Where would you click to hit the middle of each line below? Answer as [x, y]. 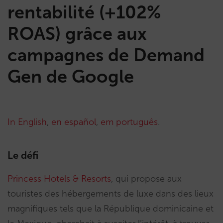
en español [74, 122]
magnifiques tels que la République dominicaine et [111, 209]
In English [27, 122]
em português [129, 122]
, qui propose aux [146, 179]
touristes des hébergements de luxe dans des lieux [111, 194]
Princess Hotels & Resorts [59, 179]
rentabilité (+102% [84, 12]
